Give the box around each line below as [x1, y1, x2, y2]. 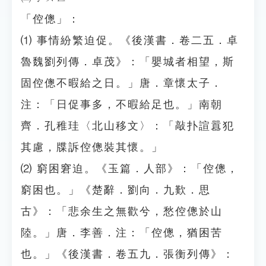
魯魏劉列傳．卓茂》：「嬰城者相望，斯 [21, 56, 235, 68]
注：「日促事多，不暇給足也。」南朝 [21, 99, 223, 110]
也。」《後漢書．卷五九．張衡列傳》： [21, 248, 235, 260]
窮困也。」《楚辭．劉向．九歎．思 [21, 184, 211, 196]
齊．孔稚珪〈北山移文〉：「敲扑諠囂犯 [21, 120, 235, 132]
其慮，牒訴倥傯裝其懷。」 [21, 141, 163, 153]
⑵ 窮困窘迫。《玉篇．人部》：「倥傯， [21, 163, 239, 175]
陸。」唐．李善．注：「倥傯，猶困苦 [21, 227, 223, 239]
